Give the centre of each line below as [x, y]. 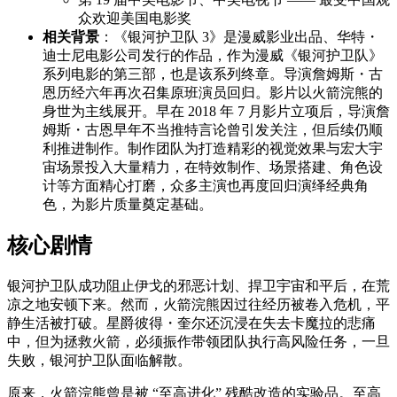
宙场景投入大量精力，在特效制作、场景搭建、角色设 [213, 167]
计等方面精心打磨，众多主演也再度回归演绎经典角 [206, 185]
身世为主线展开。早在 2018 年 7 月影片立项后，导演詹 [216, 111]
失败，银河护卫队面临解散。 [99, 361]
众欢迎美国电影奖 [135, 18]
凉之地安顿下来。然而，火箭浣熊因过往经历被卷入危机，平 [198, 305]
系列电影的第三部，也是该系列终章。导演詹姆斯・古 [213, 74]
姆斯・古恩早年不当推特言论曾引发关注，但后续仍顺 [213, 129]
